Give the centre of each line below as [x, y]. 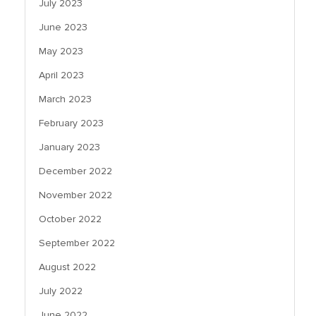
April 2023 [61, 75]
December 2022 [75, 171]
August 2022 [67, 267]
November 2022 [75, 195]
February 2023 [71, 123]
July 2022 [61, 291]
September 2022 [77, 243]
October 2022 [70, 219]
